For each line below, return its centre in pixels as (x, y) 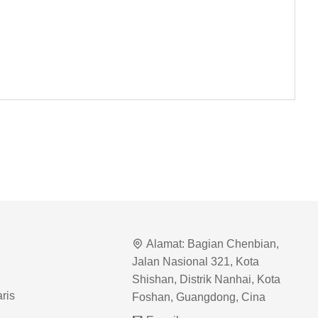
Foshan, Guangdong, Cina (198, 297)
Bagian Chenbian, (233, 244)
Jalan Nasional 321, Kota (195, 262)
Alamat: (165, 244)
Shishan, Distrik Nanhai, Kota (206, 280)
